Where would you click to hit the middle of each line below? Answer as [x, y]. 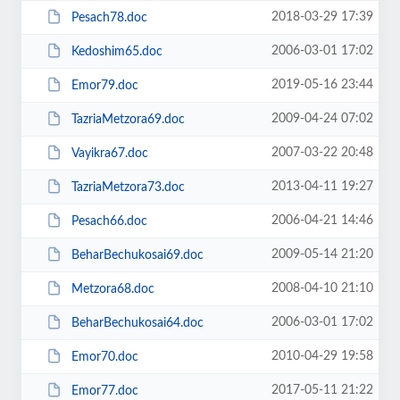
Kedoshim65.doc [117, 51]
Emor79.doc [104, 85]
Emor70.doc [104, 357]
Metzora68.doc [112, 289]
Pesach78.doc [109, 17]
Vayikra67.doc [109, 153]
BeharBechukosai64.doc [137, 323]
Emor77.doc [104, 391]
